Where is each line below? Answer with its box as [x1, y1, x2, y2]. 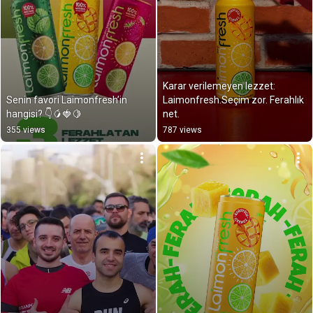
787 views [163, 125, 202, 136]
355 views [6, 125, 45, 136]
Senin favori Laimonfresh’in [6, 94, 127, 106]
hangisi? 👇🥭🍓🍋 [6, 108, 82, 120]
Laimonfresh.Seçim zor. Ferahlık [163, 94, 304, 106]
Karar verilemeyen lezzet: [163, 80, 275, 92]
